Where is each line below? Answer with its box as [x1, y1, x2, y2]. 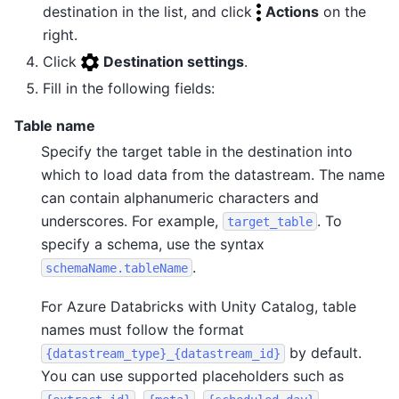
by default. [285, 344, 362, 362]
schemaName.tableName [45, 260, 188, 275]
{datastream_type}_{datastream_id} [45, 346, 281, 362]
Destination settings [103, 52, 244, 70]
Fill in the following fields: [43, 78, 215, 97]
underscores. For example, [41, 211, 223, 230]
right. [43, 25, 77, 44]
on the [319, 2, 366, 20]
